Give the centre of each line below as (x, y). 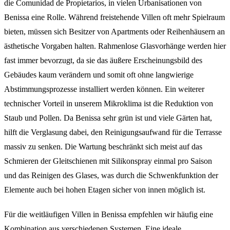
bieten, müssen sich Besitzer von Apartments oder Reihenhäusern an (114, 31)
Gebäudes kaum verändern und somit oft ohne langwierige (99, 74)
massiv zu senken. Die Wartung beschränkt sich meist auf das (103, 146)
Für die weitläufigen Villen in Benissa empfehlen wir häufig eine (109, 214)
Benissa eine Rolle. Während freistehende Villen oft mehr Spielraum (114, 17)
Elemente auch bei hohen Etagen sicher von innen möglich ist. (105, 189)
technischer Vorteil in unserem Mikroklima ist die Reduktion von (109, 103)
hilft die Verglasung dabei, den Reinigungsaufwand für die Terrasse (113, 132)
